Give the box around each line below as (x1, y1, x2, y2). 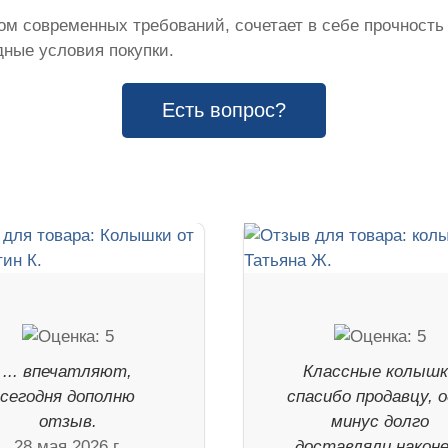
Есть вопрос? (162, 99, 286, 122)
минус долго (331, 412, 430, 432)
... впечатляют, (3, 362, 133, 382)
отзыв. (38, 412, 97, 432)
